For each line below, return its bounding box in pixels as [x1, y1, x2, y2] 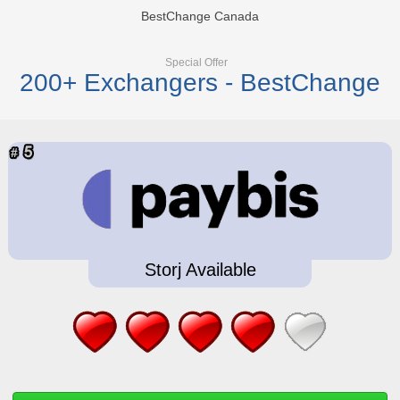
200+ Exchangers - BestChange [20, 68, 380, 96]
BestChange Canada [141, 8, 259, 23]
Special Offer [165, 55, 228, 69]
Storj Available [144, 259, 256, 279]
